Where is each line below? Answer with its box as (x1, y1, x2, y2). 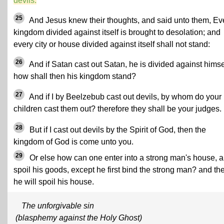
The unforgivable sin (21, 201, 94, 210)
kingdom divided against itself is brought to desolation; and (13, 28, 220, 37)
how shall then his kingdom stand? (13, 72, 136, 81)
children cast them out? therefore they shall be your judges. (13, 104, 221, 113)
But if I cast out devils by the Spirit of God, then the (27, 125, 206, 134)
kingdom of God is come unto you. (13, 137, 133, 146)
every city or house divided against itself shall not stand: (13, 40, 210, 49)
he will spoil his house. (13, 177, 94, 186)
